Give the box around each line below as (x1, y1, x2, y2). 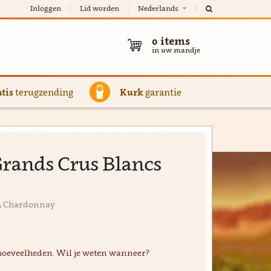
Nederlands (138, 4, 180, 13)
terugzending (13, 87, 73, 97)
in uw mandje (152, 45, 200, 54)
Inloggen (30, 4, 61, 13)
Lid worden (80, 4, 119, 13)
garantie (143, 87, 181, 97)
